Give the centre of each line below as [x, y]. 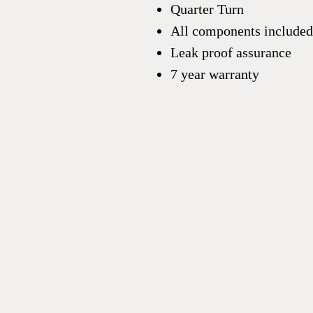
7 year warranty [215, 74]
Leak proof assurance [231, 52]
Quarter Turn [207, 9]
